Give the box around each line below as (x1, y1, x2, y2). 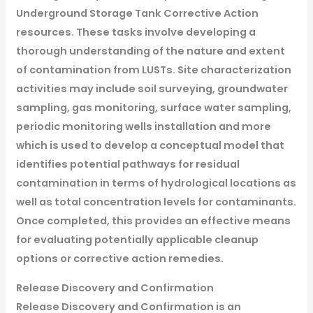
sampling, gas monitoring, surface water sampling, (15, 101, 291, 115)
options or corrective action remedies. (15, 252, 224, 266)
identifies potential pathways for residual (15, 157, 240, 172)
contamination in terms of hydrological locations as (15, 176, 296, 191)
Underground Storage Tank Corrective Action (15, 6, 259, 21)
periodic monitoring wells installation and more (15, 119, 271, 134)
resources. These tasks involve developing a (15, 25, 256, 40)
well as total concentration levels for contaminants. (15, 195, 296, 210)
